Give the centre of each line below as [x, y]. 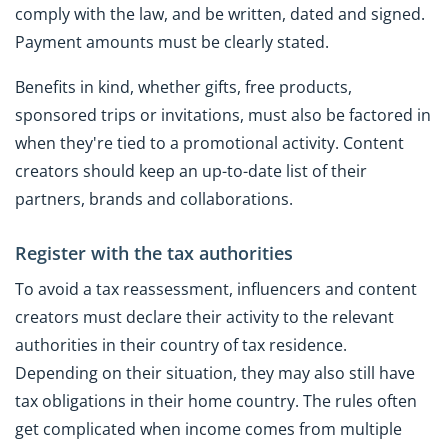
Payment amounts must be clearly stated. [172, 41]
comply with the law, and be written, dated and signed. [220, 13]
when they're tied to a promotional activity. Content [209, 142]
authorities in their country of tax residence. [181, 344]
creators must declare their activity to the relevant [204, 316]
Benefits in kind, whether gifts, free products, [183, 86]
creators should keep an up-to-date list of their [191, 170]
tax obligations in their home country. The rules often [216, 400]
